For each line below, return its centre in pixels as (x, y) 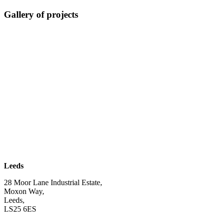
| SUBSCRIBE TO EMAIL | (51, 149)
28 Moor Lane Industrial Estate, (53, 182)
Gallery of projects (41, 15)
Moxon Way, (24, 191)
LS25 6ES (20, 209)
